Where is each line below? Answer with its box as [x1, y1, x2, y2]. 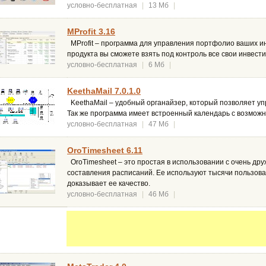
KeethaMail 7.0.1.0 [67, 86, 141, 96]
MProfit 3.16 [67, 27, 115, 37]
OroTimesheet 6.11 [67, 145, 142, 156]
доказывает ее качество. [67, 179, 150, 188]
